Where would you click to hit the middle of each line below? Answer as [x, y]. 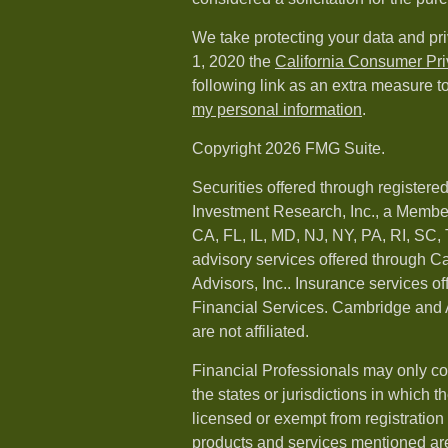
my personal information [277, 110]
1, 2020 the [233, 62]
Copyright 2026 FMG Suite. [288, 149]
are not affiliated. [250, 332]
